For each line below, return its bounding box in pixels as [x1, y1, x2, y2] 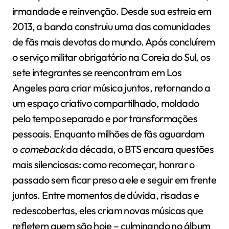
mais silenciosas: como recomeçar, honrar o [12, 158, 195, 171]
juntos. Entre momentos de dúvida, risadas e [12, 189, 199, 202]
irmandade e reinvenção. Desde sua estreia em [12, 5, 212, 18]
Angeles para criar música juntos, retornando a [12, 81, 211, 95]
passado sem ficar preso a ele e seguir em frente [12, 173, 217, 187]
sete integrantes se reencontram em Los [12, 66, 182, 79]
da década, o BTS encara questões [66, 143, 214, 156]
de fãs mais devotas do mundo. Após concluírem [12, 35, 215, 49]
